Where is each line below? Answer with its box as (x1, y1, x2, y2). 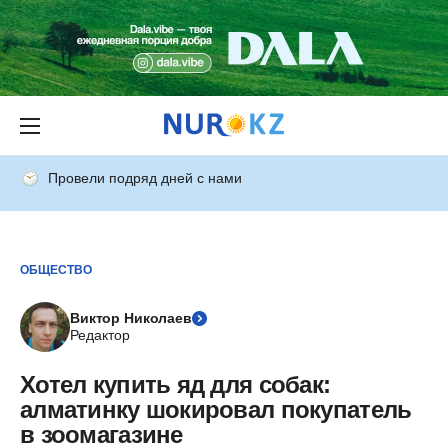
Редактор (70, 327, 130, 343)
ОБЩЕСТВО (20, 262, 92, 277)
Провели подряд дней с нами (48, 170, 242, 186)
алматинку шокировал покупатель (20, 396, 412, 423)
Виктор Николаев (70, 310, 192, 326)
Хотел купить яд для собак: (20, 371, 331, 398)
